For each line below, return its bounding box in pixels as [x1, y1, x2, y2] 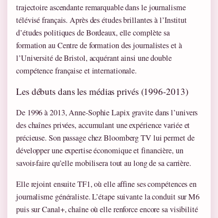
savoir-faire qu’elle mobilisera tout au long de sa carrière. [16, 158, 191, 169]
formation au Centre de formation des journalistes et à [16, 40, 182, 51]
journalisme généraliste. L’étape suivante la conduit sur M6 [16, 191, 200, 202]
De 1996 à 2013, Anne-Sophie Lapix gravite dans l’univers [16, 107, 198, 118]
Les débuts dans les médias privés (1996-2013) [16, 85, 188, 98]
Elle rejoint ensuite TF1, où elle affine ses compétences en [16, 179, 197, 190]
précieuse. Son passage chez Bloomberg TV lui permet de [16, 132, 195, 144]
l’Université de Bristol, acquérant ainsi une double [16, 53, 172, 64]
